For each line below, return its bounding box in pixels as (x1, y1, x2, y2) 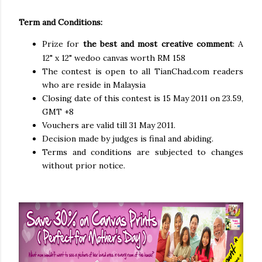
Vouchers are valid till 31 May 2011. (42, 120, 175, 131)
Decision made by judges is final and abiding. (42, 133, 213, 144)
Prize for (42, 39, 83, 50)
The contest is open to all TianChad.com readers (42, 66, 243, 77)
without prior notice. (42, 160, 125, 171)
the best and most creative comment (82, 39, 233, 50)
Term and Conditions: (19, 17, 102, 28)
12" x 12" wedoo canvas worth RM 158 (42, 53, 185, 64)
